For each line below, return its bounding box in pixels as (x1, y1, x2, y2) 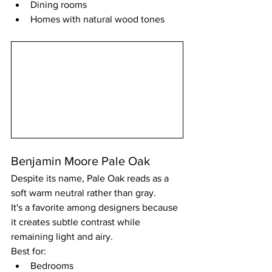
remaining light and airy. (11, 231, 113, 242)
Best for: (11, 246, 46, 257)
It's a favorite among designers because (11, 202, 180, 213)
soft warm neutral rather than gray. (11, 188, 156, 199)
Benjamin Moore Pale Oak (11, 154, 150, 168)
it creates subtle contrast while (11, 217, 143, 228)
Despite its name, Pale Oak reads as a (11, 173, 171, 184)
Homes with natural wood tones (30, 13, 165, 24)
